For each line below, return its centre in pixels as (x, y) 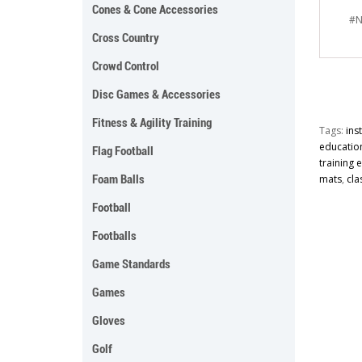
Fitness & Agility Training (152, 122)
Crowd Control (126, 66)
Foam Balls (118, 179)
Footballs (114, 236)
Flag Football (123, 151)
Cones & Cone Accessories (155, 9)
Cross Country (126, 38)
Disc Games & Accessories (156, 94)
